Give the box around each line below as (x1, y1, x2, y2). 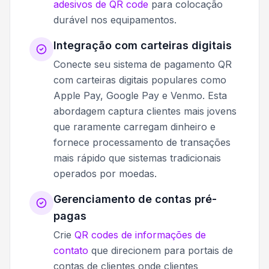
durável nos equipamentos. (53, 13, 177, 26)
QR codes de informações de (74, 228, 206, 241)
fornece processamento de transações (53, 136, 231, 148)
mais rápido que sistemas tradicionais (53, 151, 221, 164)
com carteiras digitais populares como (53, 73, 226, 86)
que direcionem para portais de (88, 244, 233, 256)
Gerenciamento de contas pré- (53, 192, 217, 205)
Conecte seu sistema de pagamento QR (53, 58, 232, 70)
